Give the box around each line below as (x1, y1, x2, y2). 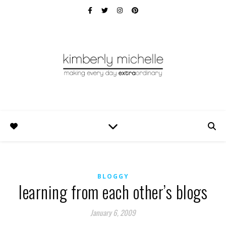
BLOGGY (97, 172, 129, 181)
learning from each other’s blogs (19, 180, 207, 204)
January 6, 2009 (90, 207, 136, 218)
